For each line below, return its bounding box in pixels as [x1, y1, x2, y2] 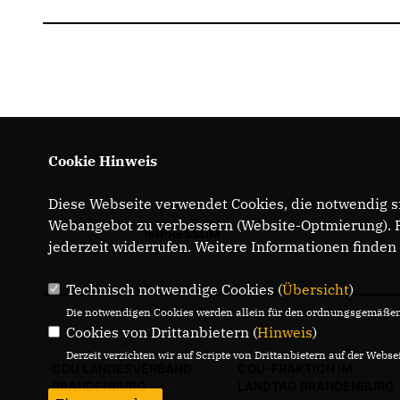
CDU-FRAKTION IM [237, 361, 353, 376]
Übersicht [281, 280, 349, 298]
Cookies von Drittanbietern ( [65, 323, 257, 341]
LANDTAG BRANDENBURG [237, 379, 395, 394]
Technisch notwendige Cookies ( [65, 280, 282, 298]
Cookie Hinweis [47, 152, 157, 170]
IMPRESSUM [144, 226, 221, 241]
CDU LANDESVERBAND [52, 361, 192, 376]
